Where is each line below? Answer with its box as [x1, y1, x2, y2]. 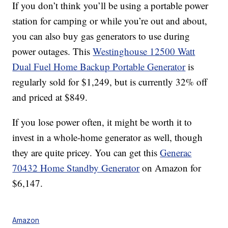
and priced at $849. [12, 91, 88, 104]
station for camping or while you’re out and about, [12, 14, 208, 27]
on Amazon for [139, 161, 202, 175]
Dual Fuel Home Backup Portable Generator [12, 60, 186, 73]
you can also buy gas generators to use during [12, 30, 190, 43]
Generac [160, 146, 192, 159]
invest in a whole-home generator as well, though [12, 131, 203, 144]
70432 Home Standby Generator [12, 161, 140, 175]
